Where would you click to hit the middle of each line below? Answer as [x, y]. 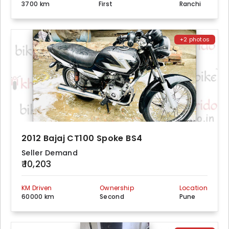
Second [112, 197]
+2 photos [195, 39]
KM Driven [37, 188]
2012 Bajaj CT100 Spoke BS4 [82, 138]
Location [193, 188]
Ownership [117, 188]
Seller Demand [50, 153]
